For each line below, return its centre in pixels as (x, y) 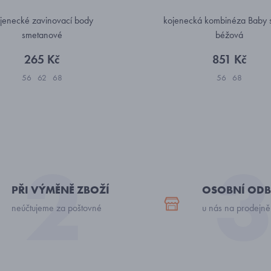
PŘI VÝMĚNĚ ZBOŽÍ (60, 190)
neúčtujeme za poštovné (57, 208)
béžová (229, 35)
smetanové (42, 35)
